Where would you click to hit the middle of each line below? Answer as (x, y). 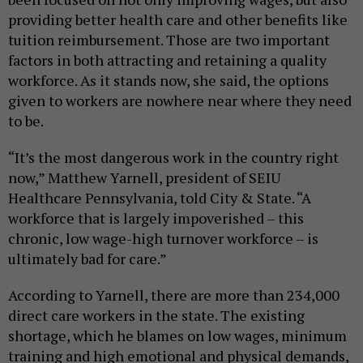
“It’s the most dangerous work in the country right (173, 157)
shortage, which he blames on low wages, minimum (177, 335)
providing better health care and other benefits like (178, 19)
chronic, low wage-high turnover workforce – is (163, 238)
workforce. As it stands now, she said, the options (169, 80)
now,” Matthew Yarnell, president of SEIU (144, 177)
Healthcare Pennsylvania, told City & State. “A (160, 197)
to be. (27, 120)
